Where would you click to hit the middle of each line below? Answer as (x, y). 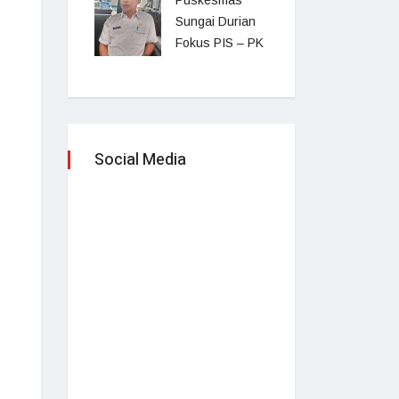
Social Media (140, 160)
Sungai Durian (216, 21)
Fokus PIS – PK (220, 43)
